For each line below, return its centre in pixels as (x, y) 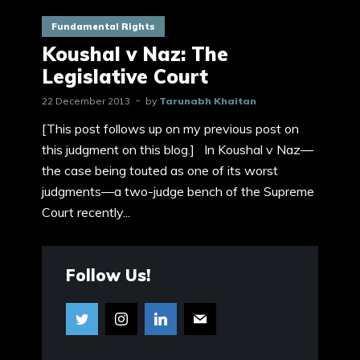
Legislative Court (125, 76)
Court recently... (86, 212)
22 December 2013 (86, 101)
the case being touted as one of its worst (160, 170)
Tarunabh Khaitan (208, 101)
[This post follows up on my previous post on (170, 129)
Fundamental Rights (103, 27)
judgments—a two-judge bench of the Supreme (178, 191)
